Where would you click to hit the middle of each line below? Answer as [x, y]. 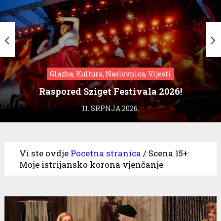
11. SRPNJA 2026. [110, 108]
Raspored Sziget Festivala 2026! [110, 91]
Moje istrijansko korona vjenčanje [91, 164]
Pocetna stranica [106, 153]
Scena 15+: [169, 153]
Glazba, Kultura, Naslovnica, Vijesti [110, 74]
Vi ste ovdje [44, 153]
